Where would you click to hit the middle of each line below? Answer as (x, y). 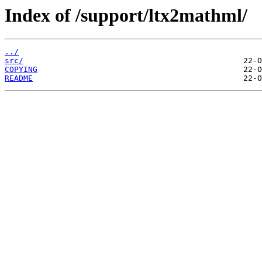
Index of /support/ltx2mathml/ (126, 15)
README (19, 78)
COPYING (21, 70)
